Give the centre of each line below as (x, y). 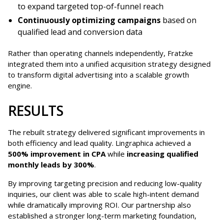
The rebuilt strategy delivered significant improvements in (106, 132)
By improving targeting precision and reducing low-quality (105, 183)
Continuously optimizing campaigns (89, 20)
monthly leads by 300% (51, 165)
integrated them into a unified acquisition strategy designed (109, 64)
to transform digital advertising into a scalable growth (98, 75)
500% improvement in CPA (58, 154)
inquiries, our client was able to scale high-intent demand (103, 194)
